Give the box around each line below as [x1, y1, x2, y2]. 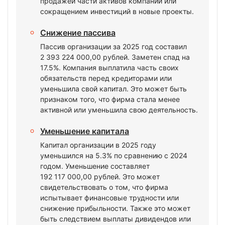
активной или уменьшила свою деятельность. [40, 105, 198, 114]
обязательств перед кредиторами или [40, 74, 172, 82]
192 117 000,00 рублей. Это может [40, 172, 160, 181]
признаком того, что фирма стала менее [40, 95, 180, 103]
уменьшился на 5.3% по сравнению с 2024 [40, 151, 187, 160]
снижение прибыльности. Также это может [40, 204, 190, 212]
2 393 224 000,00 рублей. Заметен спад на [40, 53, 190, 61]
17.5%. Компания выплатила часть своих [40, 63, 179, 72]
